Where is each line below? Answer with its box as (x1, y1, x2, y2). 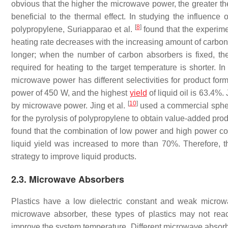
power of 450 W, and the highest (11, 89, 130, 97)
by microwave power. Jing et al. (11, 101, 128, 110)
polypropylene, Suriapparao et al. (11, 25, 135, 34)
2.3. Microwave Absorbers (11, 173, 124, 186)
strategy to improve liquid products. (11, 152, 136, 161)
